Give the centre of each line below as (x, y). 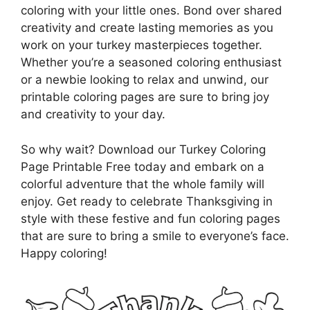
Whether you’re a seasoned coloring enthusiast (151, 63)
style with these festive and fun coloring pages (151, 218)
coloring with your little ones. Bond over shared (152, 11)
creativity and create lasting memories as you (147, 28)
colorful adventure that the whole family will (143, 184)
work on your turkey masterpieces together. (142, 45)
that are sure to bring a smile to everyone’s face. (155, 236)
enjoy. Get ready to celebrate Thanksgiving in (147, 201)
